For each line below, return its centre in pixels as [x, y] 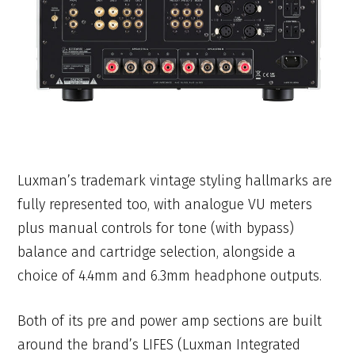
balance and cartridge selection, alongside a [157, 252]
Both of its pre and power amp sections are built [170, 321]
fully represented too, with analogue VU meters [165, 205]
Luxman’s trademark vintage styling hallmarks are [175, 181]
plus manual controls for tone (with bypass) [156, 229]
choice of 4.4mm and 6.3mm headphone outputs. [170, 276]
